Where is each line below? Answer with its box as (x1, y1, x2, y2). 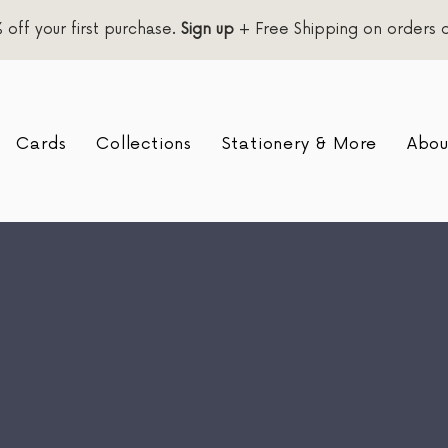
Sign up (181, 20, 234, 39)
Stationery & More (221, 134, 378, 154)
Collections (96, 134, 192, 154)
